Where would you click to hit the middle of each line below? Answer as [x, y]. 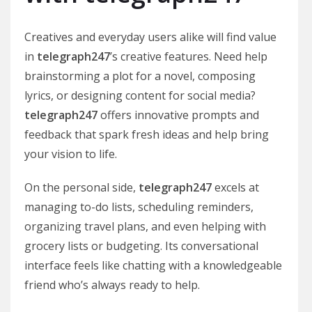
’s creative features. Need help [189, 56]
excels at [235, 187]
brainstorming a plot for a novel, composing [140, 76]
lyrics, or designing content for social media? [140, 95]
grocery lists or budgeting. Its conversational [141, 246]
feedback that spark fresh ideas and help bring [147, 134]
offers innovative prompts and [178, 115]
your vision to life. [71, 154]
